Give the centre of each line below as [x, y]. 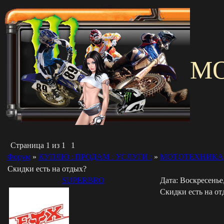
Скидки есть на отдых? [47, 169]
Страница [28, 145]
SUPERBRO [83, 180]
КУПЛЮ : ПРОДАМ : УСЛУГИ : [95, 157]
